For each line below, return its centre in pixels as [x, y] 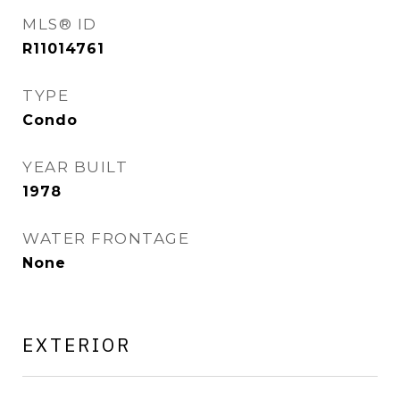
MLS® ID [60, 24]
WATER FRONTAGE [106, 238]
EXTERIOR [77, 345]
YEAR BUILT [75, 167]
